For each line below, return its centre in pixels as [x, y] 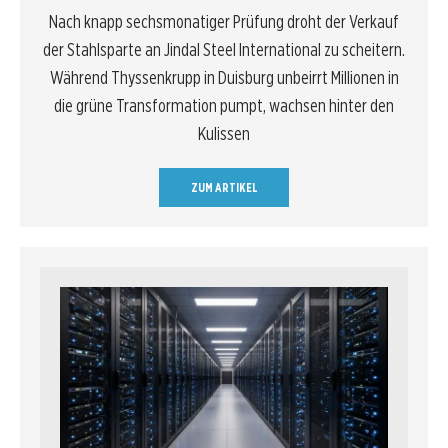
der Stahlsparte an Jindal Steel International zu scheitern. [224, 49]
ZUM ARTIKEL [224, 187]
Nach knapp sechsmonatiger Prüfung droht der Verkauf [224, 21]
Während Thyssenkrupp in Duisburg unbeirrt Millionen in [224, 77]
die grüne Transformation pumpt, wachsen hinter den [224, 105]
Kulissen [224, 133]
